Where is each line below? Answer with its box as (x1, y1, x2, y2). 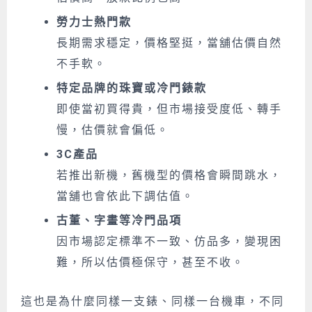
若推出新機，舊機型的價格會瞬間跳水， (56, 169, 282, 182)
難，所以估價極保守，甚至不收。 (56, 256, 244, 270)
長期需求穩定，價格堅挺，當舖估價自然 (56, 36, 282, 50)
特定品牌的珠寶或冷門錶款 (56, 81, 207, 95)
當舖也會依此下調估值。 (56, 189, 194, 203)
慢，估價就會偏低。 (56, 123, 169, 137)
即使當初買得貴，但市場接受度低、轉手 (56, 102, 282, 116)
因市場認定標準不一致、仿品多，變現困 (56, 235, 282, 249)
